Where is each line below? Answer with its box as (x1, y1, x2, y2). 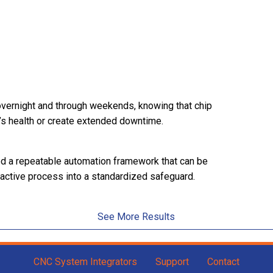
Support (155, 256, 189, 268)
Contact (207, 256, 239, 268)
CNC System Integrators (33, 256, 137, 268)
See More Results (97, 211, 175, 223)
